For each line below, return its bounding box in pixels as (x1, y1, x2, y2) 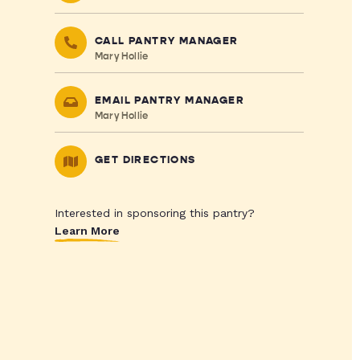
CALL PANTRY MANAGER (94, 35, 239, 47)
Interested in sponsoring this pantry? (54, 207, 255, 219)
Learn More (54, 224, 120, 237)
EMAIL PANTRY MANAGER (94, 94, 244, 107)
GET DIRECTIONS (94, 153, 196, 166)
